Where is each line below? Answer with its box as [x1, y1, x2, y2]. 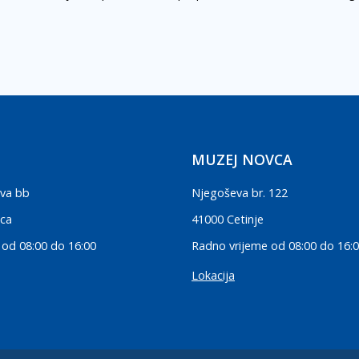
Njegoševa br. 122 [192, 185, 288, 201]
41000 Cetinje [192, 212, 264, 228]
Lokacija [192, 268, 235, 284]
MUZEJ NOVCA [192, 150, 292, 170]
